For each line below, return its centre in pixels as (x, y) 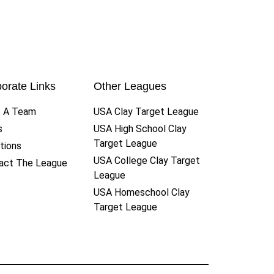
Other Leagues (130, 86)
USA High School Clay (140, 128)
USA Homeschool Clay (141, 192)
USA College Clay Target (146, 160)
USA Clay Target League (146, 111)
